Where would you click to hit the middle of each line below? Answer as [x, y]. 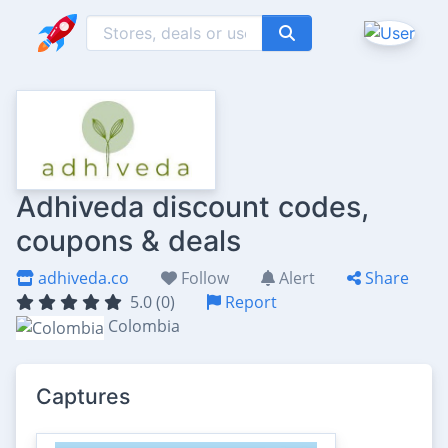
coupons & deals [128, 240]
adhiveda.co [81, 278]
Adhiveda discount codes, [192, 206]
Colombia [144, 326]
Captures [83, 395]
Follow [203, 278]
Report [249, 302]
